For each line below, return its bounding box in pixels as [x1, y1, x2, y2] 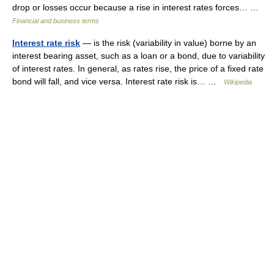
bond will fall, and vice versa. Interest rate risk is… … [12, 76, 224, 86]
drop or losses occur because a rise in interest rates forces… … [12, 2, 264, 12]
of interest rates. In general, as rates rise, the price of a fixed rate [12, 64, 264, 73]
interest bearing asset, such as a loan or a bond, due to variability [12, 51, 265, 61]
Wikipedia [224, 78, 252, 86]
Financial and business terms [12, 17, 99, 24]
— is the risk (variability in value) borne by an [80, 38, 256, 48]
